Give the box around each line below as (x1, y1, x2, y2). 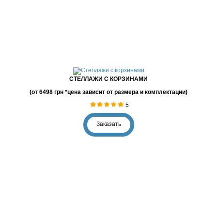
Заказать (96, 121, 121, 127)
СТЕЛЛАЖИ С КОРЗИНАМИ (69, 76, 148, 82)
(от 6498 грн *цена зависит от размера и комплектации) (30, 89, 187, 95)
